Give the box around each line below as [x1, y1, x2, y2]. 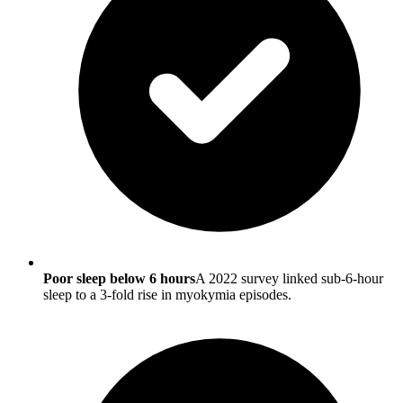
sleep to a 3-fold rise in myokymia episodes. [43, 287, 291, 303]
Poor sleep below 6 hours [43, 271, 195, 287]
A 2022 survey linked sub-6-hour [195, 271, 383, 287]
